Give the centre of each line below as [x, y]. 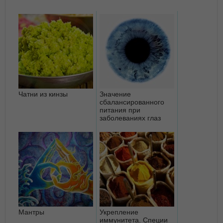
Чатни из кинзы [43, 94]
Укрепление [119, 212]
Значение [115, 94]
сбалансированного [132, 102]
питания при [120, 110]
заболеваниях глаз [130, 118]
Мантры [31, 212]
